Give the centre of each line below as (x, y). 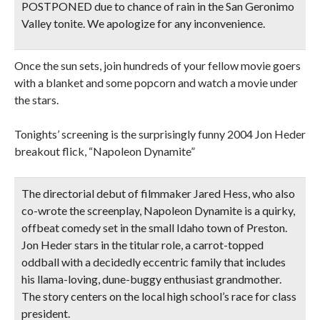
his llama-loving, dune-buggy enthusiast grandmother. (151, 279)
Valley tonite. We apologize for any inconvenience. (143, 23)
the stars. (36, 100)
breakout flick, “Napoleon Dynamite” (105, 151)
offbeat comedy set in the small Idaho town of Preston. (154, 227)
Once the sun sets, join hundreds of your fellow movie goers (157, 65)
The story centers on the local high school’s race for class (159, 296)
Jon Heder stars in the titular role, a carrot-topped (142, 245)
